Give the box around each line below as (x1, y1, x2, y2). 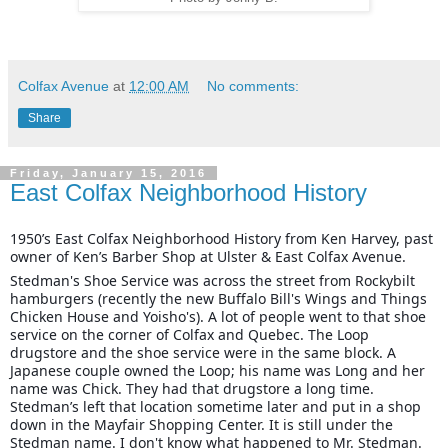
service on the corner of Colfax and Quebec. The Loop (10, 325, 369, 345)
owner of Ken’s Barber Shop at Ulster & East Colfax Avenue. (10, 247, 406, 267)
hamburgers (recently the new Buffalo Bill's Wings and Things (10, 289, 427, 309)
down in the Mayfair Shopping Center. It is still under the (10, 415, 393, 435)
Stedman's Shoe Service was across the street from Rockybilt (10, 271, 415, 291)
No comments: (207, 77, 300, 94)
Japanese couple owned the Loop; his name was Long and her (10, 361, 425, 381)
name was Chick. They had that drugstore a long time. (10, 379, 374, 399)
